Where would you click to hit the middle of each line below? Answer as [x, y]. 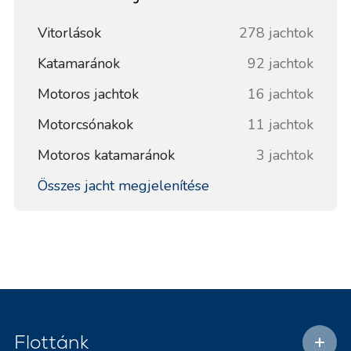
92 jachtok [281, 63]
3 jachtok [285, 155]
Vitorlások [69, 33]
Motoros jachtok [88, 94]
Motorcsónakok [85, 124]
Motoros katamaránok [106, 155]
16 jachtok [281, 94]
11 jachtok [281, 124]
